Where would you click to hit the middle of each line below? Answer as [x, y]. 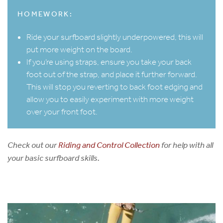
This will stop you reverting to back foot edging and [114, 87]
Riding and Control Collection [109, 145]
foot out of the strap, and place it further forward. [112, 75]
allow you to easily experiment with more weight [110, 100]
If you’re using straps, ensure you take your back [109, 62]
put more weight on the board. [79, 50]
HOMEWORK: [45, 14]
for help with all [186, 145]
